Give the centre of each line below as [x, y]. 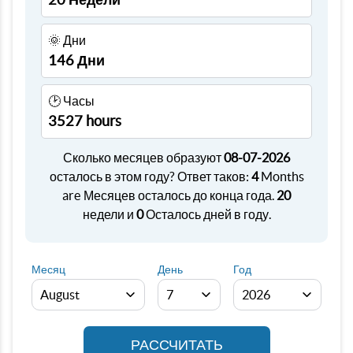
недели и [109, 214]
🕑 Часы [71, 101]
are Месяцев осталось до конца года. [169, 195]
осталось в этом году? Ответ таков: [150, 176]
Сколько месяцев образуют [143, 158]
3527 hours [85, 121]
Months [281, 176]
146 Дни [76, 60]
